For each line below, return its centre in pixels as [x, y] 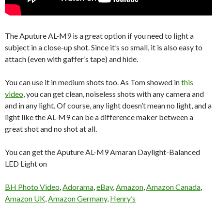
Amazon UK [25, 199]
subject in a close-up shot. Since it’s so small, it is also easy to [104, 47]
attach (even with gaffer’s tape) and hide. [71, 59]
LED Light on [26, 164]
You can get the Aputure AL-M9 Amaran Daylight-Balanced [102, 152]
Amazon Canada [173, 187]
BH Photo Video [32, 187]
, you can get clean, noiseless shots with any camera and [114, 94]
